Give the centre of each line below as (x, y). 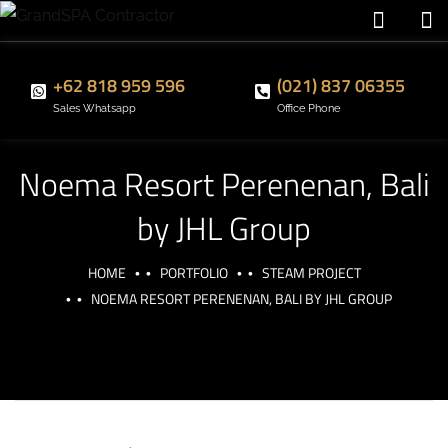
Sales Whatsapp (94, 108)
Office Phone (308, 108)
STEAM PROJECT (311, 272)
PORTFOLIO (193, 272)
